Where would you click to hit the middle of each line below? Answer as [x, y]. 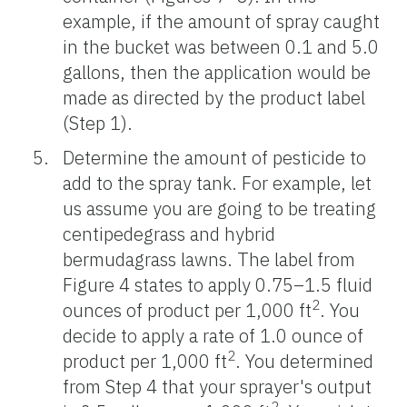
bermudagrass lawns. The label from [209, 259]
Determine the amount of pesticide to [214, 157]
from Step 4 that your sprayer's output [217, 386]
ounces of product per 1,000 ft [187, 310]
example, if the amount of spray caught [221, 21]
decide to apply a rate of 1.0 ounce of [213, 335]
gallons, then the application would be [217, 72]
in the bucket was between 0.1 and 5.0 [221, 46]
